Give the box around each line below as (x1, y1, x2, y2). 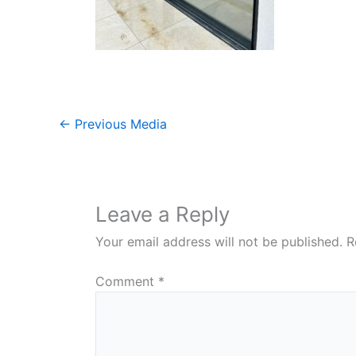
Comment (95, 273, 158, 289)
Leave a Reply (95, 202, 230, 226)
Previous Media (71, 116, 167, 132)
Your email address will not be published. (95, 234, 342, 250)
